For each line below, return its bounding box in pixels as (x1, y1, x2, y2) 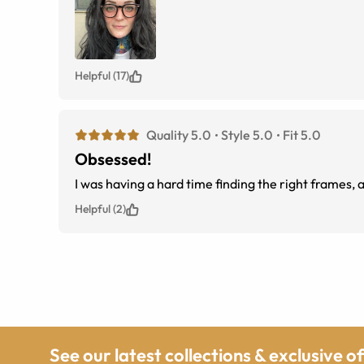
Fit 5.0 (283, 127, 320, 144)
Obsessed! (75, 149, 151, 170)
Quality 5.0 (146, 127, 210, 144)
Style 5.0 (221, 127, 272, 144)
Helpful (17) (75, 68, 129, 84)
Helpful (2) (75, 201, 126, 217)
